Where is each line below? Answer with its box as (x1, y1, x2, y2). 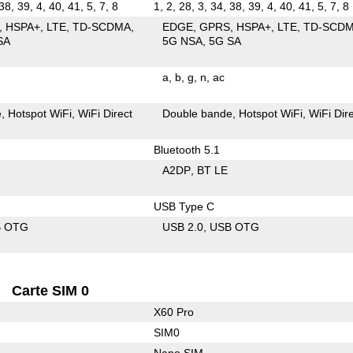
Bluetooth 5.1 (153, 143, 220, 156)
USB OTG (210, 220, 260, 233)
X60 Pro (153, 305, 194, 318)
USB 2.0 (162, 220, 204, 233)
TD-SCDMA (72, 20, 132, 33)
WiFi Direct (78, 106, 133, 120)
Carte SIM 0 (12, 282, 90, 299)
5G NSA (162, 34, 203, 47)
